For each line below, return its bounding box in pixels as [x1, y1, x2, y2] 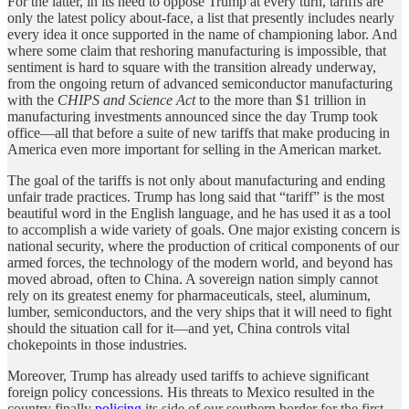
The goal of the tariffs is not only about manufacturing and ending [7, 172, 385, 188]
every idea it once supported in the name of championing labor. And [7, 26, 397, 42]
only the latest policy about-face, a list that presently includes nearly [7, 9, 394, 26]
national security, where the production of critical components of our [7, 237, 399, 254]
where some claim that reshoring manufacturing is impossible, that [7, 42, 386, 58]
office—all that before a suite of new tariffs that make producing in [7, 124, 390, 141]
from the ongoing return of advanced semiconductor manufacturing [7, 75, 393, 91]
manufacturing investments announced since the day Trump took [7, 108, 378, 124]
